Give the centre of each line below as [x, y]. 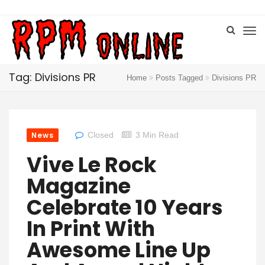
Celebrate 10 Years [125, 207]
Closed [101, 135]
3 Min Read [157, 135]
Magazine [79, 186]
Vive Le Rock [92, 165]
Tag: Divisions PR [52, 77]
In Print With [91, 229]
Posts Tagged [179, 78]
